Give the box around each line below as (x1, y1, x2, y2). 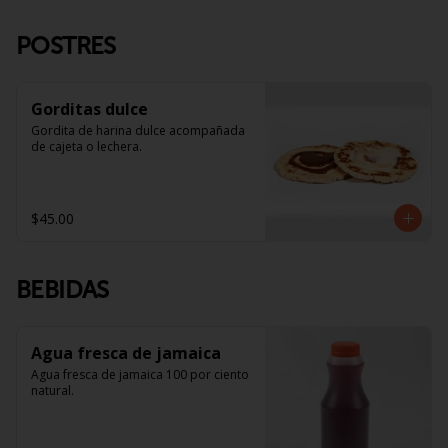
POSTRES (16, 31, 116, 60)
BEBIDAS (16, 275, 109, 304)
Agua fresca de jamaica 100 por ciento (31, 366, 249, 383)
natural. (31, 382, 74, 399)
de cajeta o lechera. (31, 138, 142, 155)
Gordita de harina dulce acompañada (31, 122, 245, 139)
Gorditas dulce (31, 98, 148, 120)
